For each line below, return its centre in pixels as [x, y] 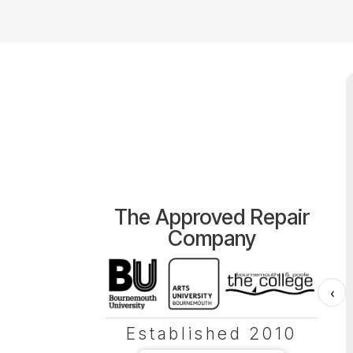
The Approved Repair [212, 217]
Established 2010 [212, 333]
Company [212, 239]
